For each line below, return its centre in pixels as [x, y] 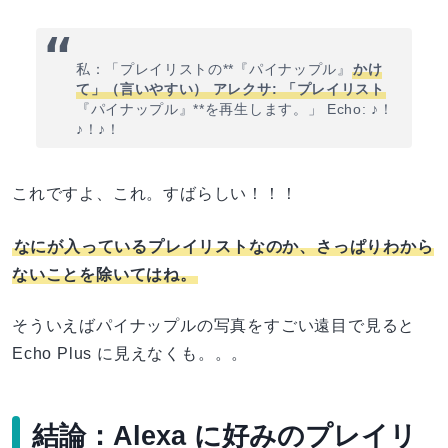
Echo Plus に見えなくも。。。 [130, 354]
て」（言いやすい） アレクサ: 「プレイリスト [230, 90]
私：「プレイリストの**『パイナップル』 [214, 70]
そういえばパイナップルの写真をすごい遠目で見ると [214, 326]
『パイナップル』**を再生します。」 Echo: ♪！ [235, 110]
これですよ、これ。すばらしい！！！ [155, 194]
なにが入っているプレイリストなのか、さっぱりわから [223, 246]
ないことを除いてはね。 [104, 274]
